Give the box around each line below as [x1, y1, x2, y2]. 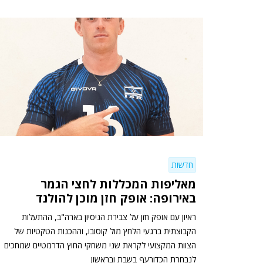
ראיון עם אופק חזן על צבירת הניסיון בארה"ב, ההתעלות [22, 211, 196, 222]
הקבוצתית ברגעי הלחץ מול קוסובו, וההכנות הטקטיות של [14, 225, 196, 237]
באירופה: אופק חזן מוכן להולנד [36, 190, 196, 206]
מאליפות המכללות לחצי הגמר [41, 176, 196, 192]
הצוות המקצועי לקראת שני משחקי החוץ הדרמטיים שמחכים [4, 239, 196, 251]
